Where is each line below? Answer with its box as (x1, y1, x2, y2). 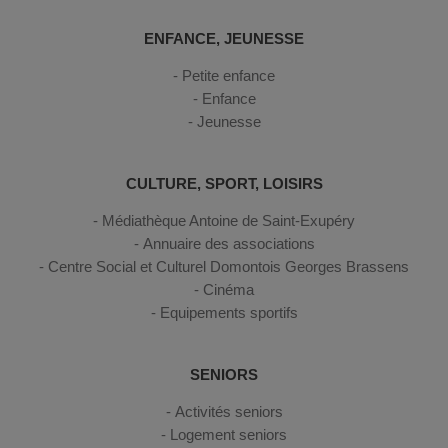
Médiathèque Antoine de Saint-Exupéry (102, 211, 355, 229)
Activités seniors (174, 402, 283, 420)
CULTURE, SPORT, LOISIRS (125, 174, 323, 192)
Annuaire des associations (142, 234, 315, 252)
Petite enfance (182, 66, 275, 84)
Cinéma (203, 280, 254, 298)
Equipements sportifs (159, 303, 298, 321)
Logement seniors (170, 425, 287, 443)
